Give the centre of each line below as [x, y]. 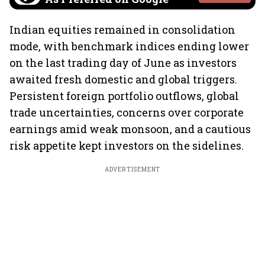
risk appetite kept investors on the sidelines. [127, 146]
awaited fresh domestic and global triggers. [123, 79]
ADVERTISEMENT [132, 169]
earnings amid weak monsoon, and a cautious [130, 129]
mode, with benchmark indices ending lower [129, 46]
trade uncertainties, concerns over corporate [127, 112]
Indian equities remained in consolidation [122, 30]
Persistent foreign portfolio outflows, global [124, 96]
